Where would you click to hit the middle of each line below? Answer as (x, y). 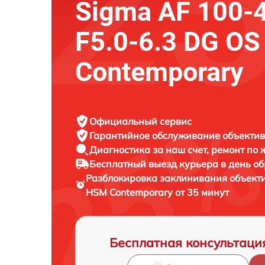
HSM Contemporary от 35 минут (158, 193)
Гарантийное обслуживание (156, 136)
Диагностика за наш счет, (150, 150)
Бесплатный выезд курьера (155, 164)
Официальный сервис (140, 122)
